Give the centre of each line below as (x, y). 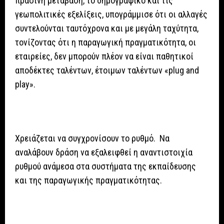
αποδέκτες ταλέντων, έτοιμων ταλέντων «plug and (107, 70)
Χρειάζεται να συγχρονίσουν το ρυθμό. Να (92, 138)
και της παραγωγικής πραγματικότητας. (88, 180)
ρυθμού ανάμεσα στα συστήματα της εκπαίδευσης (105, 166)
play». (25, 84)
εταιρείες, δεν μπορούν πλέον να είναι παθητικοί (104, 56)
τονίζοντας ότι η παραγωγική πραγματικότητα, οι (105, 42)
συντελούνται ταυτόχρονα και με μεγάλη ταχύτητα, (107, 28)
